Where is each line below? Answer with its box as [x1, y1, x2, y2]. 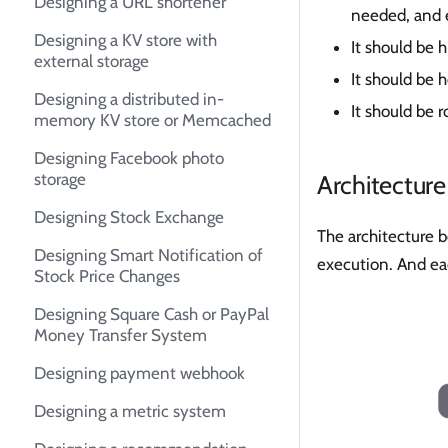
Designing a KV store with [34, 30, 217, 51]
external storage [34, 51, 149, 72]
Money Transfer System [34, 325, 207, 346]
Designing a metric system [34, 401, 226, 422]
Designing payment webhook [34, 363, 245, 384]
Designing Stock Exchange [34, 207, 224, 228]
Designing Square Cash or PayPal [34, 304, 269, 325]
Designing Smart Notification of [34, 245, 263, 266]
